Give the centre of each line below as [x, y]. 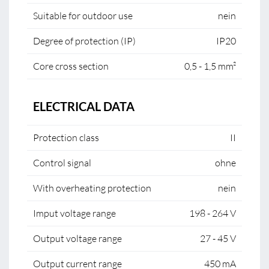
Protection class [66, 138]
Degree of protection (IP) [84, 41]
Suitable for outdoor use [83, 16]
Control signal [62, 163]
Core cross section [71, 66]
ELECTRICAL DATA [84, 106]
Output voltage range [77, 238]
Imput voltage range [74, 213]
